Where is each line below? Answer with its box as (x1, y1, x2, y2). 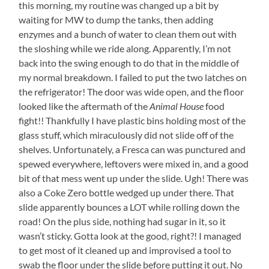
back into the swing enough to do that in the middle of (19, 56, 240, 68)
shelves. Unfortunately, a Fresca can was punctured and (19, 143, 246, 155)
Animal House (150, 100, 204, 112)
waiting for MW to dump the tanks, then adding (19, 13, 214, 25)
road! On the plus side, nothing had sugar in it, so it (19, 215, 226, 227)
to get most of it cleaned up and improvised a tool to (19, 244, 232, 256)
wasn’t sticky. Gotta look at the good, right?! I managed (19, 229, 242, 241)
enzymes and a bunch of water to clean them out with (19, 28, 237, 40)
